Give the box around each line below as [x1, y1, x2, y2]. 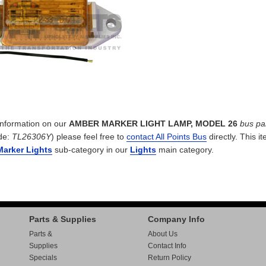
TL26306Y [12, 132, 51, 141]
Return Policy [148, 254, 191, 262]
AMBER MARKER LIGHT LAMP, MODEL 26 [69, 119, 237, 128]
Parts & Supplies [29, 214, 96, 224]
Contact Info [148, 242, 186, 250]
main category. [156, 145, 214, 154]
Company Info [148, 214, 205, 224]
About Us [148, 230, 178, 238]
